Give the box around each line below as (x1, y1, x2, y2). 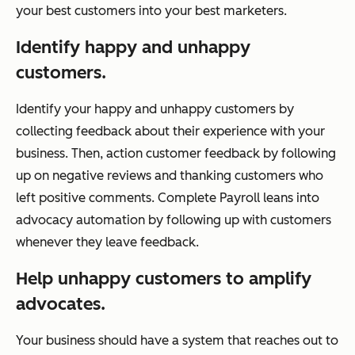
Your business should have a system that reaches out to (16, 332, 338, 348)
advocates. (16, 292, 105, 315)
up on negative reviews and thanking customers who (16, 167, 323, 183)
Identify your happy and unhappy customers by (16, 101, 294, 116)
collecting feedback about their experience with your (16, 123, 325, 139)
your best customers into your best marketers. (16, 2, 287, 18)
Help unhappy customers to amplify (16, 267, 311, 289)
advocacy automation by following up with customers (16, 212, 331, 227)
